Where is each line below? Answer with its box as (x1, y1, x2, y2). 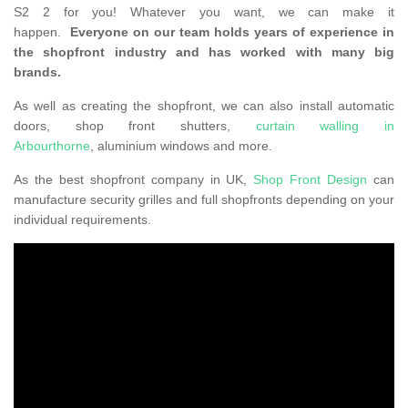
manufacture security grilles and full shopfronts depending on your (14, 192, 394, 208)
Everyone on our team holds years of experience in (70, 25, 394, 40)
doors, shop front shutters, (14, 118, 256, 134)
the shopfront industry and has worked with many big (14, 45, 394, 60)
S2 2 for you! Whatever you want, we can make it (14, 5, 394, 20)
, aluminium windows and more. (90, 138, 272, 154)
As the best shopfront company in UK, (14, 172, 254, 188)
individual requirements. (14, 212, 151, 228)
